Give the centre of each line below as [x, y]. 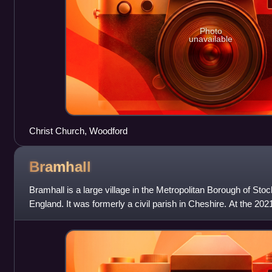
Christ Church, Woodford [78, 131]
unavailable [211, 39]
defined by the [56, 218]
